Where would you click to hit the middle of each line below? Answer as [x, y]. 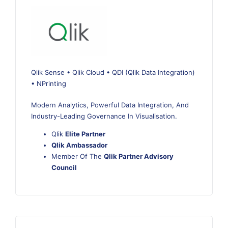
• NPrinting [49, 83]
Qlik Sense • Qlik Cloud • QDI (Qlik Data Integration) [113, 72]
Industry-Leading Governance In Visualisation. [104, 116]
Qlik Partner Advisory [139, 156]
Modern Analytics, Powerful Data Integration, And [110, 105]
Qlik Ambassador [79, 145]
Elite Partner [85, 134]
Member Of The [78, 156]
